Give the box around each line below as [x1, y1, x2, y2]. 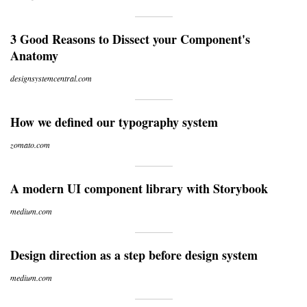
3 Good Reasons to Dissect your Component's [10, 30, 250, 48]
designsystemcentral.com [10, 73, 92, 84]
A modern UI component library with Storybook [10, 180, 268, 197]
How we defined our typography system [10, 113, 218, 131]
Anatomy [10, 47, 58, 64]
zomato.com [10, 139, 50, 150]
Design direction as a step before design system [10, 246, 258, 264]
